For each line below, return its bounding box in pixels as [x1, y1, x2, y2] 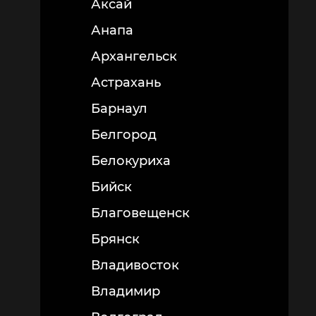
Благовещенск [91, 205, 190, 221]
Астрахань [91, 75, 161, 90]
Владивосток [91, 257, 179, 273]
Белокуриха [91, 153, 171, 169]
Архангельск [91, 49, 177, 64]
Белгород [91, 127, 157, 142]
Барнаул [91, 101, 147, 116]
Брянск [91, 231, 140, 247]
